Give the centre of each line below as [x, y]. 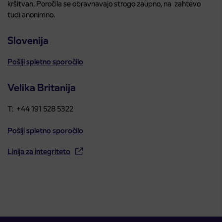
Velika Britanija [42, 88]
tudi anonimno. [31, 15]
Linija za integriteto [39, 151]
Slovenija [28, 41]
